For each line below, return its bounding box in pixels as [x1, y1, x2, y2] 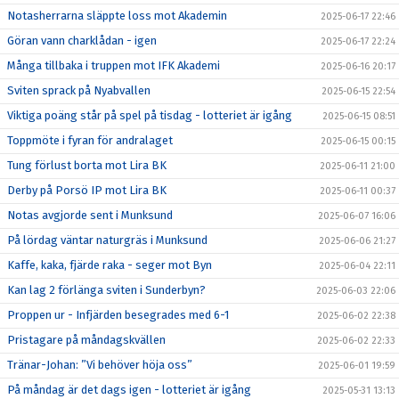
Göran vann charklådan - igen [7, 33, 157, 47]
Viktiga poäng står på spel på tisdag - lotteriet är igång [7, 108, 292, 122]
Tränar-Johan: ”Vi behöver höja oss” [7, 357, 192, 371]
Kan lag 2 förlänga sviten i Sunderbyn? [7, 282, 206, 297]
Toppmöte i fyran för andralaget [7, 133, 173, 147]
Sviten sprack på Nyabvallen [7, 83, 151, 97]
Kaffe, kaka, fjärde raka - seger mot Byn [7, 257, 212, 272]
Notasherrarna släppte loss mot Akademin [7, 8, 227, 22]
